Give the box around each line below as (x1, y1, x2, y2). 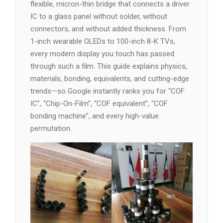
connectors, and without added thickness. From (30, 24, 186, 33)
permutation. (30, 123, 72, 133)
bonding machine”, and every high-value (30, 111, 159, 120)
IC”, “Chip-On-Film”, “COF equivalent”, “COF (30, 99, 168, 108)
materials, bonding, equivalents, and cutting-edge (30, 74, 189, 83)
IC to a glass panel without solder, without (30, 11, 167, 21)
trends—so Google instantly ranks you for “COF (30, 86, 185, 96)
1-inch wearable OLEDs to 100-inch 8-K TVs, (30, 36, 175, 46)
